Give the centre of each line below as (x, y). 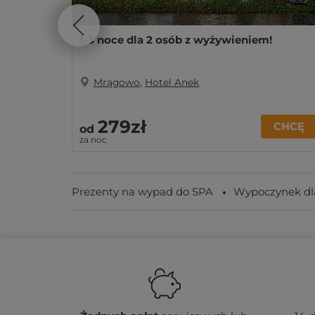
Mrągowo (117, 82)
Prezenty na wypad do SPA (142, 192)
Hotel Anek (172, 82)
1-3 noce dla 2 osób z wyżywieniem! (176, 40)
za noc (93, 140)
